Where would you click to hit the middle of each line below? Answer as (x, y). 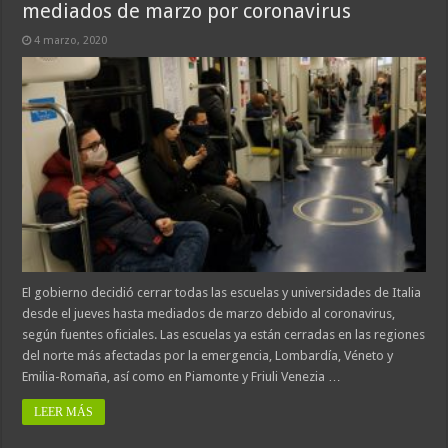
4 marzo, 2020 (71, 41)
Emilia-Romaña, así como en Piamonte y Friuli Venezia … (182, 376)
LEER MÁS (64, 411)
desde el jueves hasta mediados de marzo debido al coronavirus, (209, 313)
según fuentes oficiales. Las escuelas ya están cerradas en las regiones (224, 334)
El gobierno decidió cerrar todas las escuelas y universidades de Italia (222, 292)
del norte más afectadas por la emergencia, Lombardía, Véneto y (208, 355)
